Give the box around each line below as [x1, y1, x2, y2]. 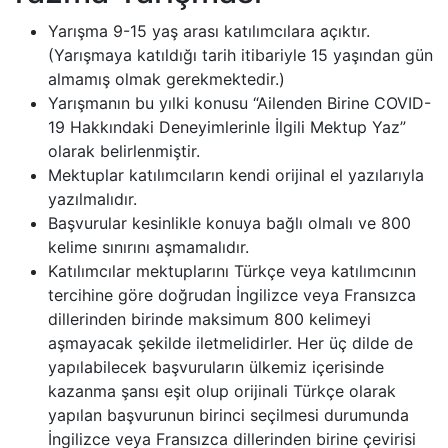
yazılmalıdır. [48, 189, 137, 209]
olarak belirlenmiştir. [48, 141, 200, 161]
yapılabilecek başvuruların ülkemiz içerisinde [48, 357, 384, 377]
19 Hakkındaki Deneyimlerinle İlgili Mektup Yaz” [48, 117, 406, 137]
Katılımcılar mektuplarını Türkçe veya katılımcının [48, 261, 416, 281]
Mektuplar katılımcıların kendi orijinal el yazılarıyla [48, 165, 424, 185]
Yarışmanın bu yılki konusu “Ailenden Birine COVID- [48, 93, 431, 113]
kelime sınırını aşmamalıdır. [48, 237, 249, 257]
